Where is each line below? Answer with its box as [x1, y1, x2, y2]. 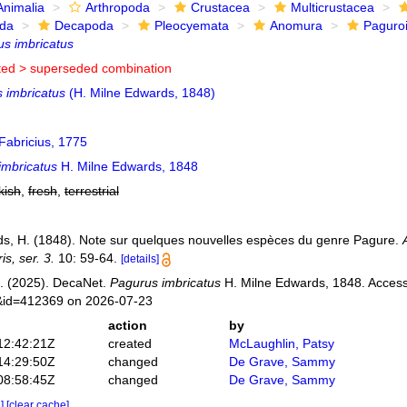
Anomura [269, 18, 323, 33]
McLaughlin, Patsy [229, 336, 335, 351]
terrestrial [64, 184, 119, 198]
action [107, 318, 147, 333]
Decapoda [54, 18, 114, 33]
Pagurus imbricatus [109, 275, 221, 290]
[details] [120, 253, 159, 265]
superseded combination [29, 61, 172, 75]
